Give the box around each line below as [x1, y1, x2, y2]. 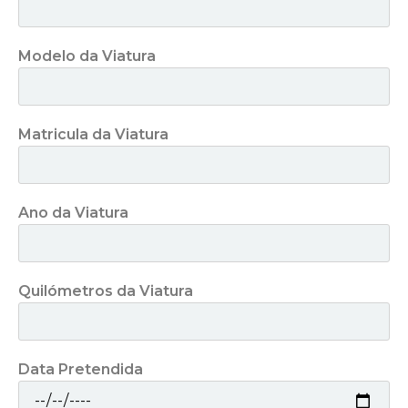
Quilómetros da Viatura [18, 282, 193, 300]
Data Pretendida [18, 361, 143, 378]
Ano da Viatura [18, 204, 128, 221]
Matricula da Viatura [18, 126, 168, 143]
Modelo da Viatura [18, 47, 156, 65]
